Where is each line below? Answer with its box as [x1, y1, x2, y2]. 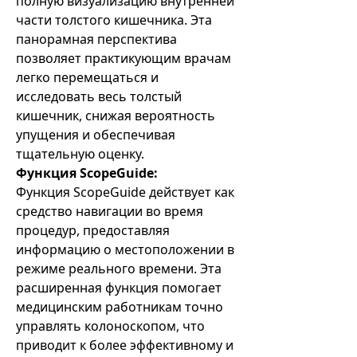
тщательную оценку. [16, 145, 144, 163]
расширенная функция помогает [16, 279, 222, 296]
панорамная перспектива [16, 30, 177, 48]
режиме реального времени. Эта [16, 260, 222, 277]
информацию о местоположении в [16, 241, 234, 258]
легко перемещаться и [16, 69, 159, 86]
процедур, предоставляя [16, 222, 170, 239]
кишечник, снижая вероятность [16, 107, 215, 124]
